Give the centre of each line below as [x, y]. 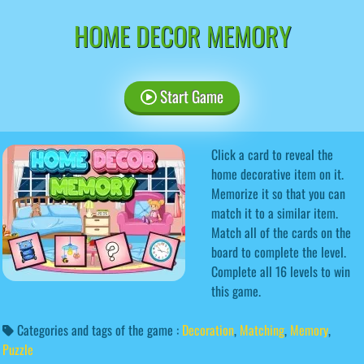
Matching [262, 329]
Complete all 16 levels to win [281, 271]
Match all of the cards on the [281, 232]
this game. [236, 290]
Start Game [190, 96]
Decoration [208, 329]
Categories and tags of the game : [98, 329]
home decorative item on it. [277, 173]
